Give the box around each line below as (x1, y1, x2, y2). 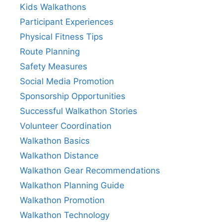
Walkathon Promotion (20, 195, 105, 205)
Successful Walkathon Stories (20, 106, 137, 116)
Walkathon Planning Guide (20, 180, 124, 190)
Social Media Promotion (20, 76, 114, 86)
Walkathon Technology (20, 210, 110, 220)
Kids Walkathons (20, 1, 86, 12)
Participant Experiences (20, 16, 113, 27)
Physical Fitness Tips (20, 31, 103, 42)
